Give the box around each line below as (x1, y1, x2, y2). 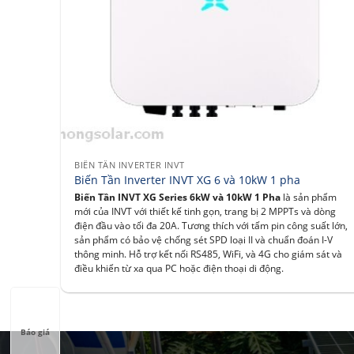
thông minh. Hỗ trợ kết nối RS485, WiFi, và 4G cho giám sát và (74, 247, 343, 260)
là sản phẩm (281, 190, 337, 203)
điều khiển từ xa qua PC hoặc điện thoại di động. (74, 262, 284, 274)
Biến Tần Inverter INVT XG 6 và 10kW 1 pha (74, 172, 301, 188)
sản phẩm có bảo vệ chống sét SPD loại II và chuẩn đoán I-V (74, 233, 333, 246)
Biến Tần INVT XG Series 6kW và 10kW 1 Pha (74, 190, 281, 203)
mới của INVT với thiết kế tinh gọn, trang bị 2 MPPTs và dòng (74, 205, 337, 217)
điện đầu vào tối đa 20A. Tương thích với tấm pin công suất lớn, (74, 219, 348, 232)
